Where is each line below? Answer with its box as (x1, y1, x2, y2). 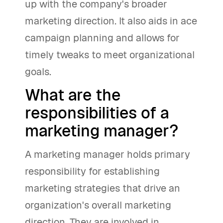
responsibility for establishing (25, 165, 160, 178)
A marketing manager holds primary (25, 148, 190, 161)
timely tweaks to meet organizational (25, 48, 195, 62)
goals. (25, 65, 51, 79)
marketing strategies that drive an (25, 182, 180, 195)
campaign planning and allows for (25, 31, 180, 45)
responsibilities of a (25, 103, 169, 123)
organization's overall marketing (25, 199, 171, 212)
